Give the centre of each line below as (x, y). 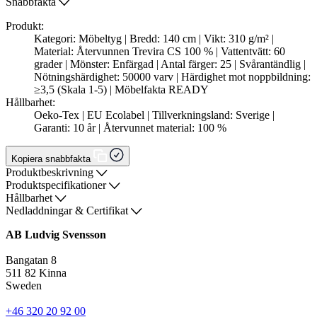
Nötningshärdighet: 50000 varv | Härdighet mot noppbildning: (172, 77)
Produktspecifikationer (57, 185)
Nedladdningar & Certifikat (68, 211)
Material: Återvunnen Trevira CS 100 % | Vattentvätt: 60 (160, 52)
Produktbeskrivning (51, 173)
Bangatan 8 (31, 260)
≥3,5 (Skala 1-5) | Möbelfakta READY (121, 90)
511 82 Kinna (36, 273)
